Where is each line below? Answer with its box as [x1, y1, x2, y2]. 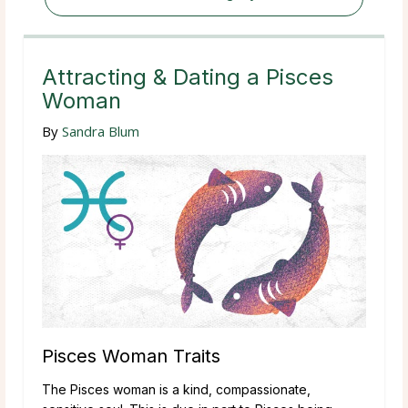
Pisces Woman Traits [42, 344, 220, 367]
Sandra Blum [62, 121, 139, 140]
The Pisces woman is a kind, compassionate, [42, 381, 311, 397]
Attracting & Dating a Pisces [42, 63, 333, 90]
